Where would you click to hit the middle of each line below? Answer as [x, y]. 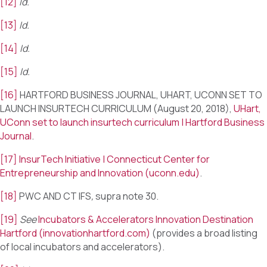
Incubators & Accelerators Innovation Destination [146, 220]
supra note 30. [127, 196]
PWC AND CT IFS [54, 196]
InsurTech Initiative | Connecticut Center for [114, 159]
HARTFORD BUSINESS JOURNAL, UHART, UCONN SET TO [140, 95]
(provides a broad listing [204, 233]
